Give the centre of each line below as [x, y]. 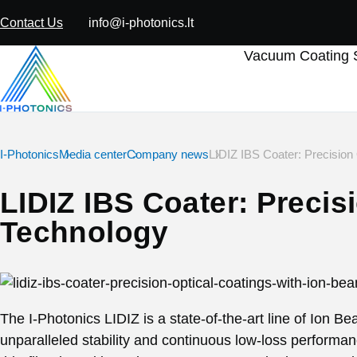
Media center [93, 154]
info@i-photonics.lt [141, 23]
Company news [168, 154]
